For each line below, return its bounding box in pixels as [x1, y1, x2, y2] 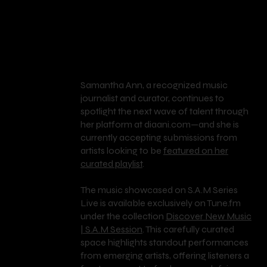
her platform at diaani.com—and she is [80, 119, 239, 131]
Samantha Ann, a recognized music [80, 79, 228, 91]
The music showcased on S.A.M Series [80, 184, 238, 196]
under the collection [80, 210, 166, 222]
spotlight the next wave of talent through [80, 105, 249, 117]
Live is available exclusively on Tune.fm [80, 197, 241, 209]
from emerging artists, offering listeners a [80, 250, 249, 262]
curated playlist [80, 158, 142, 170]
